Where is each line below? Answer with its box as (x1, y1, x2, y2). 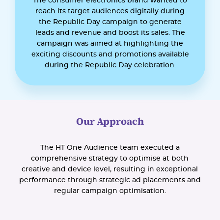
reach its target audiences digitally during (35, 7, 185, 15)
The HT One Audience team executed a (40, 144, 180, 151)
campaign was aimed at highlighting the (37, 40, 183, 47)
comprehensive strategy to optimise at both (31, 155, 189, 162)
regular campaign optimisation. (54, 187, 166, 194)
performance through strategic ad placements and (19, 176, 201, 184)
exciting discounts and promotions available (31, 51, 189, 58)
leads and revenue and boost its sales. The (35, 29, 185, 36)
